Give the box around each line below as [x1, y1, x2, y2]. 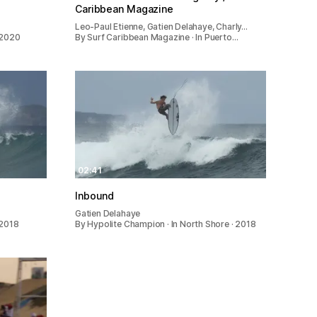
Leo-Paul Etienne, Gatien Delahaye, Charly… [75, 21, 248, 32]
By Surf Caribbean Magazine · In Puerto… [75, 31, 238, 42]
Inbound [75, 189, 115, 202]
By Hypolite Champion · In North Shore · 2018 [75, 218, 256, 229]
